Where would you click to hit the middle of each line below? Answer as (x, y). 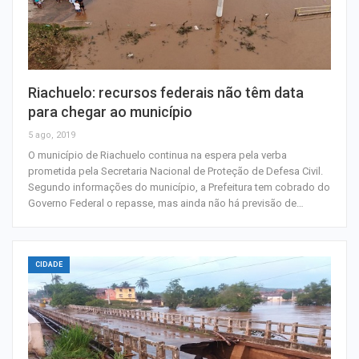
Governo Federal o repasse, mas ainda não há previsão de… (166, 203)
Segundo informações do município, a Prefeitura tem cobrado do (179, 187)
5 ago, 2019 (52, 135)
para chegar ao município (110, 111)
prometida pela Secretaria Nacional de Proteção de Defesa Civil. (175, 171)
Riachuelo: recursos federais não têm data (166, 92)
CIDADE (49, 264)
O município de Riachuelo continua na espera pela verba (157, 155)
